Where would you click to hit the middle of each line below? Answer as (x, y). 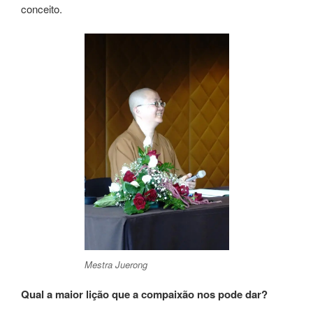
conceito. (42, 9)
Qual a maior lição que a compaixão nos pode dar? (144, 294)
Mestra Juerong (116, 265)
